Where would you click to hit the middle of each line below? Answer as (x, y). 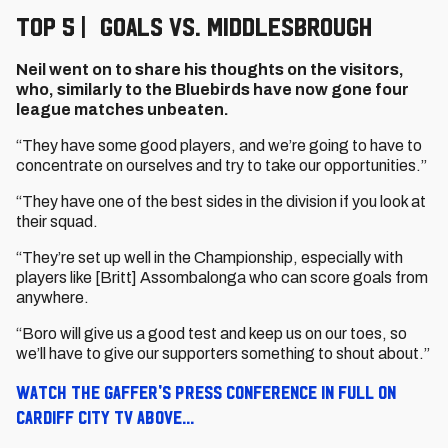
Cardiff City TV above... (105, 417)
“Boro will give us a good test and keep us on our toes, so (211, 333)
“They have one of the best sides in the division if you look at (221, 201)
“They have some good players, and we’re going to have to (219, 145)
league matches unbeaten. (124, 109)
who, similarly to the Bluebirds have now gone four (212, 89)
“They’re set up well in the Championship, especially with (209, 257)
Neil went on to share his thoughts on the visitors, (210, 69)
